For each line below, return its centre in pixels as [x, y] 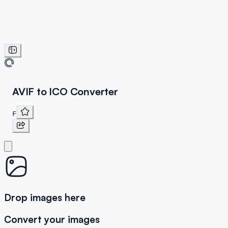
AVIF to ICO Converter [65, 92]
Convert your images [52, 219]
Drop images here [45, 197]
